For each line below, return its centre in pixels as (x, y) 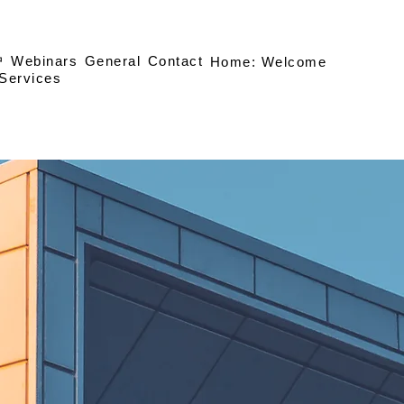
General (113, 61)
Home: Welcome (268, 62)
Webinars (45, 61)
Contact (175, 61)
